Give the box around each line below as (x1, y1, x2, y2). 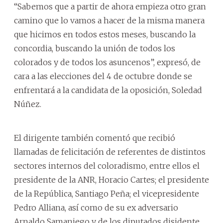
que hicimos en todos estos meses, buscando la (14, 29, 196, 39)
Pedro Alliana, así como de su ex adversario (14, 202, 178, 213)
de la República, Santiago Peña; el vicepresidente (14, 188, 199, 199)
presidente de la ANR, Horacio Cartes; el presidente (14, 174, 209, 185)
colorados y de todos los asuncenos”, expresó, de (14, 57, 201, 67)
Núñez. (14, 99, 41, 109)
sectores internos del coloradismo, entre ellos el (14, 160, 200, 171)
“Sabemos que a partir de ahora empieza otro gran (14, 1, 206, 11)
